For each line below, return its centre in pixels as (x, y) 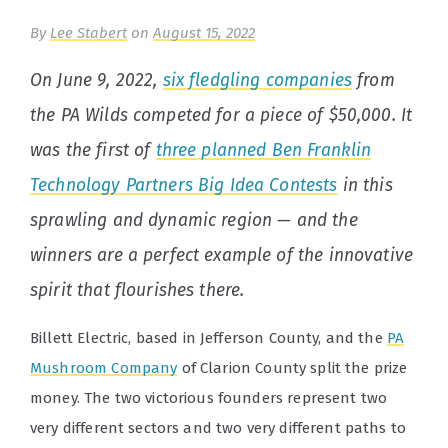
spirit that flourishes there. (140, 291)
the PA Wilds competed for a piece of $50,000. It (221, 116)
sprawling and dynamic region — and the (194, 221)
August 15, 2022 (204, 33)
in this (365, 186)
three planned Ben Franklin (263, 151)
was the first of (93, 151)
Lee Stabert (88, 33)
